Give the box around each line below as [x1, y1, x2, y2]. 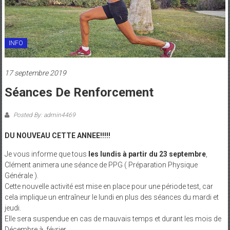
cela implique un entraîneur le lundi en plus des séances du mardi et [4, 193, 219, 202]
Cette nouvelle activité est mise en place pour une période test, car [4, 182, 213, 191]
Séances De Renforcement [4, 85, 154, 100]
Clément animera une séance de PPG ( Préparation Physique [4, 161, 198, 169]
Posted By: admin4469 [11, 111, 75, 119]
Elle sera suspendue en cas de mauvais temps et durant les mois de [4, 215, 221, 223]
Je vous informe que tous [4, 150, 88, 159]
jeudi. [4, 204, 21, 213]
